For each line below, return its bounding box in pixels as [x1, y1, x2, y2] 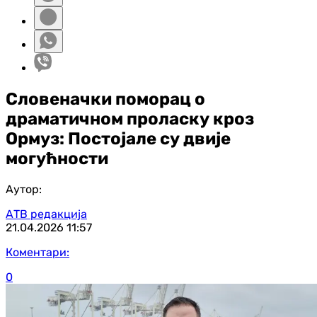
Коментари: [6, 245, 69, 259]
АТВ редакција [6, 207, 87, 221]
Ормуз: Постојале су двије [6, 128, 231, 149]
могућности [6, 148, 108, 168]
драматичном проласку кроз [6, 108, 254, 129]
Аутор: [6, 182, 42, 196]
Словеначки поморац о [6, 88, 205, 109]
